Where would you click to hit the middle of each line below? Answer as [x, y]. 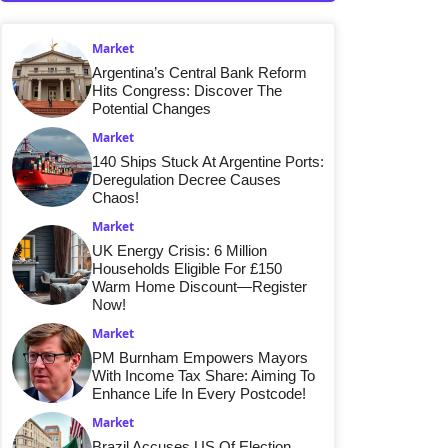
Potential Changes [151, 108]
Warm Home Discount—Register [199, 286]
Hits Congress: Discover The [187, 90]
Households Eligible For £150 [187, 268]
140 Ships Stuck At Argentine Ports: [208, 161]
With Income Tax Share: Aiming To [203, 375]
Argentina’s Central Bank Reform [199, 72]
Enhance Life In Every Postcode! [199, 393]
